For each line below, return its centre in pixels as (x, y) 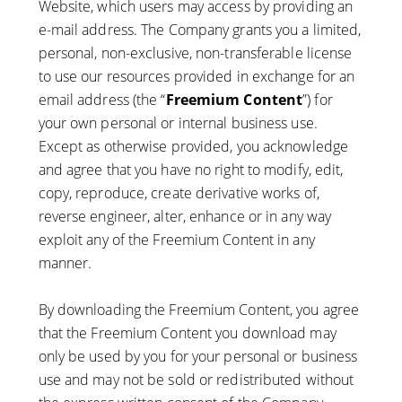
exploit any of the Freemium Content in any (176, 240)
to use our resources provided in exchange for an (197, 77)
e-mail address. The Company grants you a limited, (200, 30)
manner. (65, 263)
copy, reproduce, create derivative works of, (179, 193)
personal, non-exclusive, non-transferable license (195, 53)
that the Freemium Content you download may (187, 333)
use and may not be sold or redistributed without (196, 380)
